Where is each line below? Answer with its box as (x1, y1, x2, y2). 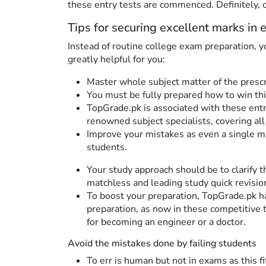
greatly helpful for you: (68, 52, 165, 66)
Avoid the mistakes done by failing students (68, 236, 256, 250)
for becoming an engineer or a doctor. (87, 215, 246, 229)
